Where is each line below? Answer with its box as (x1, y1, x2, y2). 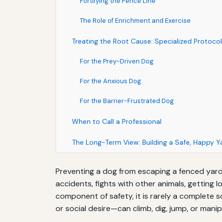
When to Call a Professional (72, 116, 162, 126)
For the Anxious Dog (80, 76, 141, 85)
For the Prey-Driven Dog (80, 56, 154, 65)
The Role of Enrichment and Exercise (80, 16, 191, 25)
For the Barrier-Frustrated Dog (80, 96, 174, 105)
